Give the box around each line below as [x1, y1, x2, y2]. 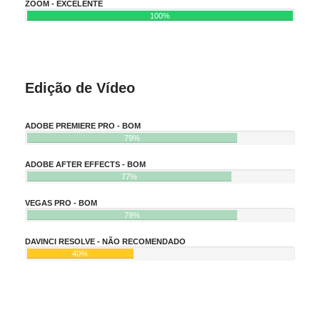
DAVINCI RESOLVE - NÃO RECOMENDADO [25, 236, 186, 246]
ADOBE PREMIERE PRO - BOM [25, 121, 141, 130]
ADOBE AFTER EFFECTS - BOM [25, 159, 146, 169]
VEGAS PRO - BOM [25, 198, 97, 207]
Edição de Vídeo [25, 79, 135, 96]
